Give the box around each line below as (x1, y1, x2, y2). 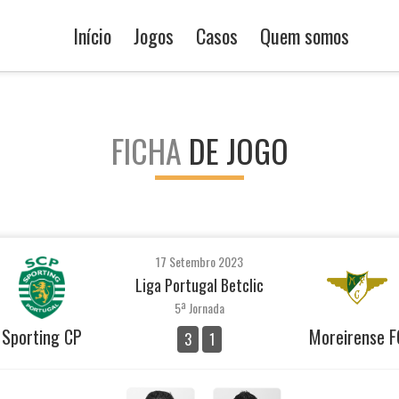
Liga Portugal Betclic (135, 273, 264, 297)
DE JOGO (188, 126, 289, 174)
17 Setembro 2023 (156, 252, 243, 271)
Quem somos (259, 21, 349, 50)
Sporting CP (2, 323, 82, 350)
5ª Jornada (175, 298, 224, 317)
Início (72, 21, 111, 50)
